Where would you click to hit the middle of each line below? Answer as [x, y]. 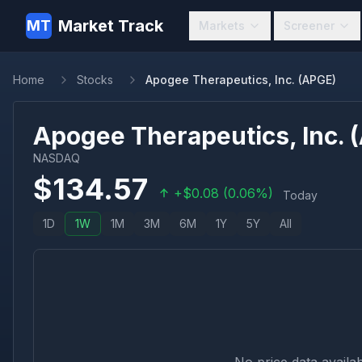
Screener [309, 25]
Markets [222, 25]
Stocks [95, 80]
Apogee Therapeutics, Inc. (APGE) [241, 80]
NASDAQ [57, 158]
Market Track [111, 26]
